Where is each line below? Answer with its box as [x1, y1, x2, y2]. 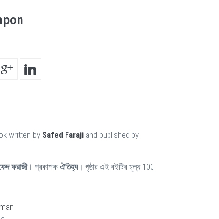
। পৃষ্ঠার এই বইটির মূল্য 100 [78, 162, 154, 172]
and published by [84, 130, 139, 140]
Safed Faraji [42, 130, 84, 140]
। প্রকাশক [27, 162, 60, 172]
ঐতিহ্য [60, 162, 78, 172]
